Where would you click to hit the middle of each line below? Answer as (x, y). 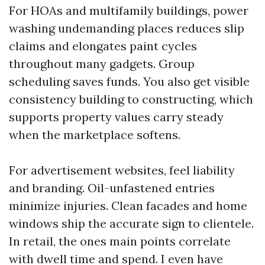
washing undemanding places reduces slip (127, 28)
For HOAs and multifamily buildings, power (129, 10)
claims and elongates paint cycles (103, 46)
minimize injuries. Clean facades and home (128, 206)
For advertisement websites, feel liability (122, 170)
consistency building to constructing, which (131, 99)
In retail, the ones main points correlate (120, 241)
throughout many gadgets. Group (102, 64)
